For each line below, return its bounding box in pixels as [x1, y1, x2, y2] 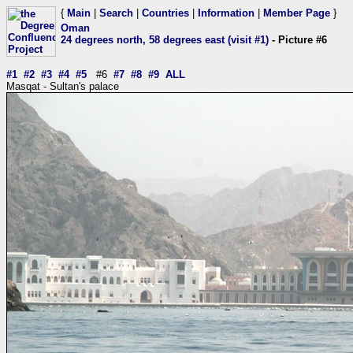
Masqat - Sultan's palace [6, 80, 119, 92]
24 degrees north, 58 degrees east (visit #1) [61, 34, 269, 46]
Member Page [263, 7, 330, 19]
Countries [142, 7, 189, 19]
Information [198, 7, 255, 19]
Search [99, 7, 133, 19]
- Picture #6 [269, 34, 327, 46]
